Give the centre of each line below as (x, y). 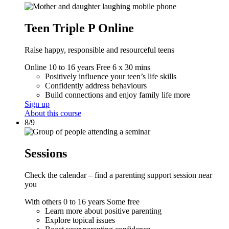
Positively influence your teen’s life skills (111, 76)
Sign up (37, 104)
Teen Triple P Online (79, 28)
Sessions (46, 153)
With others (43, 201)
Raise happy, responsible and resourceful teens (99, 50)
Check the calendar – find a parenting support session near (118, 175)
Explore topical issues (80, 220)
